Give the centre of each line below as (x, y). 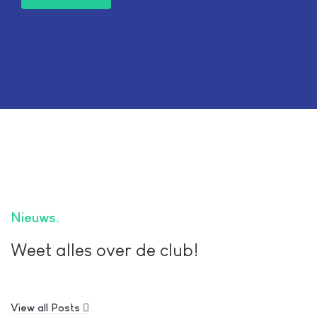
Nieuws (33, 218)
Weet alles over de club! (105, 250)
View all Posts (47, 307)
